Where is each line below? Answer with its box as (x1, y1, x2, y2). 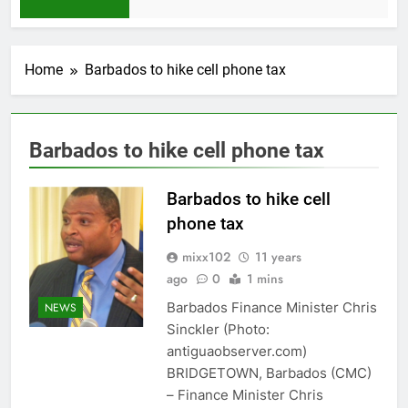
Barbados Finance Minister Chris (166, 299, 377, 317)
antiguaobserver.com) (166, 342, 307, 361)
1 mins (246, 270, 283, 289)
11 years (254, 248, 301, 267)
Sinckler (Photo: (166, 321, 270, 339)
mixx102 (181, 248, 230, 267)
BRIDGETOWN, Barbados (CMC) (166, 364, 372, 382)
